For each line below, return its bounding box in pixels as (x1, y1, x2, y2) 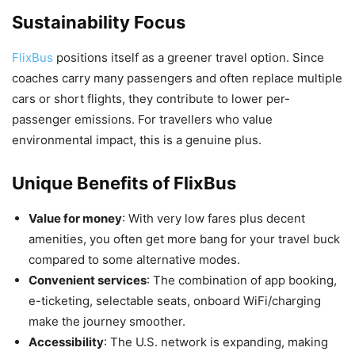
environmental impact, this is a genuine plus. (12, 132, 261, 147)
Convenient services (29, 272, 147, 288)
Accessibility (29, 334, 104, 349)
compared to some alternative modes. (29, 251, 240, 267)
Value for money (29, 210, 122, 226)
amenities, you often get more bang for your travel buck (29, 231, 340, 246)
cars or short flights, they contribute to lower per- (12, 90, 290, 106)
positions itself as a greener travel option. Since (56, 49, 324, 65)
